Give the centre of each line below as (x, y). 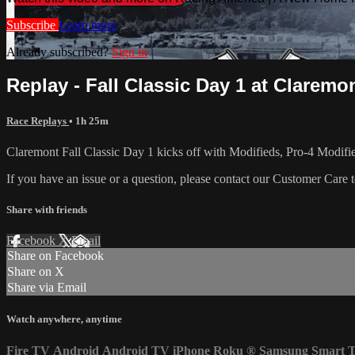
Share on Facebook (55, 256)
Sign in (130, 52)
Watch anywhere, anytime (64, 319)
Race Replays (38, 120)
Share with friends (47, 209)
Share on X (36, 272)
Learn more (88, 25)
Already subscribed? (59, 52)
